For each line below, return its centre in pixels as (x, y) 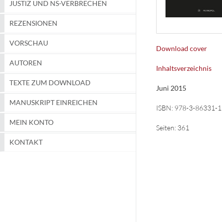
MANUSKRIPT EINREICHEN (54, 103)
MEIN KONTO (31, 122)
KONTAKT (26, 142)
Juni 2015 (171, 88)
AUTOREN (26, 63)
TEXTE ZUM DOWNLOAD (50, 83)
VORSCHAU (29, 43)
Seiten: (166, 128)
